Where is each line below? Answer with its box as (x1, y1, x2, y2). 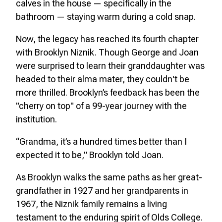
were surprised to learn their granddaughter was (16, 60, 205, 71)
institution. (16, 113, 57, 124)
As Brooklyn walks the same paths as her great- (16, 171, 202, 182)
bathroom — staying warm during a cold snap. (16, 11, 196, 22)
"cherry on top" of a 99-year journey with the (16, 100, 187, 111)
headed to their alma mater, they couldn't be (16, 73, 189, 84)
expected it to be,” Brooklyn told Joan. (16, 149, 164, 160)
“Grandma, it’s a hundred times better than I (16, 136, 187, 147)
